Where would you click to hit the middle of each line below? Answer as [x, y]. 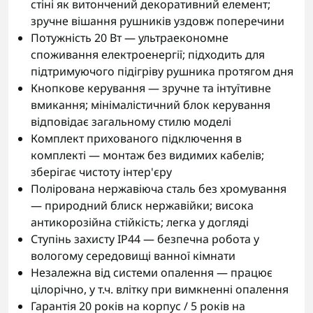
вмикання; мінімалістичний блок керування [151, 105]
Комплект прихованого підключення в [136, 138]
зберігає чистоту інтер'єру [101, 172]
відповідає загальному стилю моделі [131, 122]
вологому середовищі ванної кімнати [133, 256]
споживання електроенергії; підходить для [148, 54]
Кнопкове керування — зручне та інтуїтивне [151, 88]
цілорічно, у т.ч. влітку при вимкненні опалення [160, 289]
